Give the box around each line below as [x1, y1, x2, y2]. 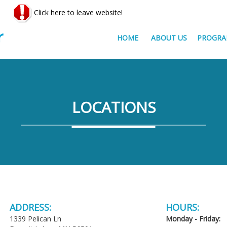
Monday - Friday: [165, 214, 220, 223]
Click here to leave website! [32, 7, 123, 17]
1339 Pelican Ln [10, 214, 62, 223]
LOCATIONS [71, 96, 156, 118]
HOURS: [165, 201, 199, 213]
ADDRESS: [10, 201, 52, 213]
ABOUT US [151, 33, 187, 43]
